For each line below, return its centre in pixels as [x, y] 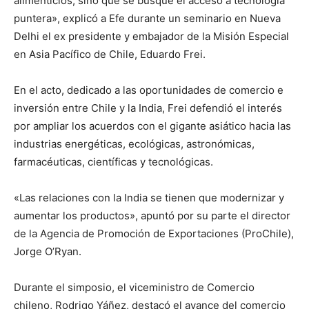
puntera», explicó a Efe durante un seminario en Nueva [147, 19]
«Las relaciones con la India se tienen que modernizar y [149, 198]
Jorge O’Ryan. [48, 252]
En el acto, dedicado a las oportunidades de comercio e [149, 90]
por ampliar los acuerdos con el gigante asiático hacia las [152, 126]
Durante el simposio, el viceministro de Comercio [134, 288]
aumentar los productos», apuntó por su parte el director [152, 216]
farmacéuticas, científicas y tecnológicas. [113, 162]
